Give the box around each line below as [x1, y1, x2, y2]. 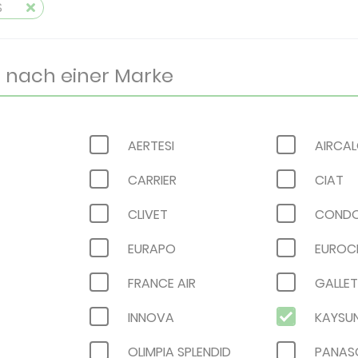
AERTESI [127, 137, 174, 155]
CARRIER [127, 171, 177, 189]
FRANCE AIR [127, 274, 196, 292]
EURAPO [127, 240, 176, 258]
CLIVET [127, 205, 168, 224]
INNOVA [127, 308, 174, 327]
